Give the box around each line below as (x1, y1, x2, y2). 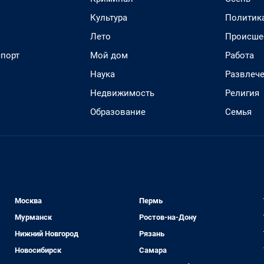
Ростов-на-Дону (138, 213, 197, 222)
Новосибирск (15, 246, 62, 255)
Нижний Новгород (15, 229, 79, 238)
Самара (138, 246, 167, 255)
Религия (225, 88, 259, 98)
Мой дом (90, 50, 128, 61)
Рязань (138, 229, 164, 238)
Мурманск (15, 213, 52, 222)
